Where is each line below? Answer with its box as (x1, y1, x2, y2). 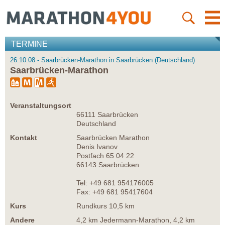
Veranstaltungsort (10, 101, 71, 110)
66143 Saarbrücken (76, 161, 139, 169)
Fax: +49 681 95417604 (76, 188, 153, 196)
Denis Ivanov (76, 143, 118, 151)
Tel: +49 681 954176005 (76, 179, 154, 187)
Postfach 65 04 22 (76, 152, 134, 160)
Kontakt (10, 134, 37, 142)
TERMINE (11, 40, 48, 49)
